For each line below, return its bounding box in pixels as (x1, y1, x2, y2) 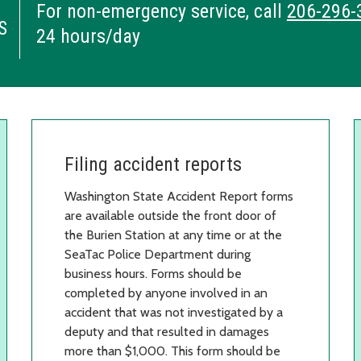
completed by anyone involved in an (64, 284, 268, 301)
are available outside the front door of (64, 207, 276, 223)
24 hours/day (36, 24, 140, 48)
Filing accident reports (64, 152, 242, 176)
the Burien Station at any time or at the (64, 226, 282, 243)
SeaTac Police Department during (64, 246, 251, 262)
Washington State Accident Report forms (64, 188, 293, 204)
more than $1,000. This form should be (64, 342, 280, 359)
